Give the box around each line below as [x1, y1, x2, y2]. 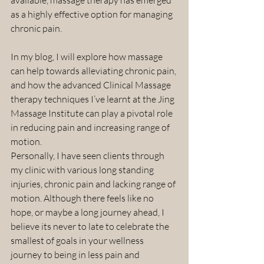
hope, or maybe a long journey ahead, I [11, 206, 166, 218]
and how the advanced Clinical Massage [11, 78, 173, 91]
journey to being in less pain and [11, 248, 141, 260]
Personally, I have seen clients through [11, 149, 166, 161]
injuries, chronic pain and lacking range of [11, 177, 177, 190]
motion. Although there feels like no [11, 192, 156, 204]
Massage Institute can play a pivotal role [11, 107, 174, 119]
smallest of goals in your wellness [11, 234, 146, 246]
